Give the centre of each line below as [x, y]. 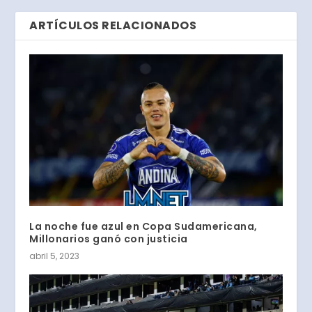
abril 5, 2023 [55, 256]
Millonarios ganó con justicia [109, 239]
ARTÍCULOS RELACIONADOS [113, 25]
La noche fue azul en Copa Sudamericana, [143, 226]
